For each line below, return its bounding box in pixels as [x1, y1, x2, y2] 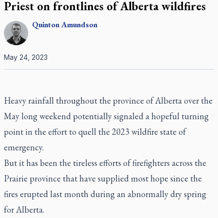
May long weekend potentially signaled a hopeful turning [4, 110, 209, 122]
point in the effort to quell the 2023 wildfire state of [4, 126, 186, 137]
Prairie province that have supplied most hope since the [4, 173, 202, 184]
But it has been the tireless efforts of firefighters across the [4, 157, 206, 168]
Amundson [61, 19, 97, 30]
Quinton [32, 19, 59, 30]
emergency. [4, 142, 44, 153]
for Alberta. [4, 204, 44, 215]
